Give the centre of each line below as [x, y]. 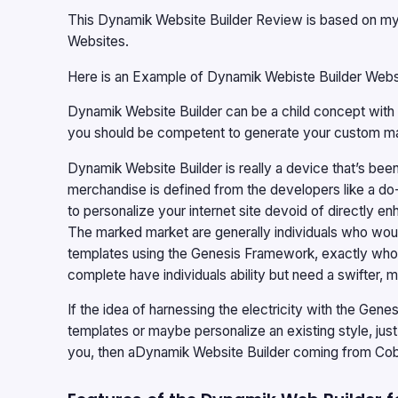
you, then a [101, 352]
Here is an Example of [137, 76]
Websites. [98, 41]
